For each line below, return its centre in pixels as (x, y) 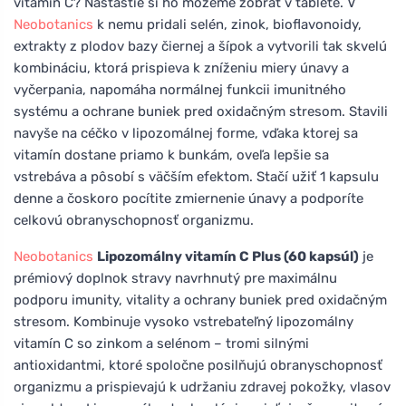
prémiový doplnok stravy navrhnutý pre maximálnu (175, 278)
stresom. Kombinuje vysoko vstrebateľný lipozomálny (184, 321)
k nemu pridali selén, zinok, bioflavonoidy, (227, 24)
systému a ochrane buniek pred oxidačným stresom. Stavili (201, 111)
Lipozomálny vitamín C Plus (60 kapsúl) (228, 256)
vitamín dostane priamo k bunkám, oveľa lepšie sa (171, 155)
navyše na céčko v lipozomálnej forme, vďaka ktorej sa (186, 133)
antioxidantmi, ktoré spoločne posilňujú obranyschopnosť (198, 365)
